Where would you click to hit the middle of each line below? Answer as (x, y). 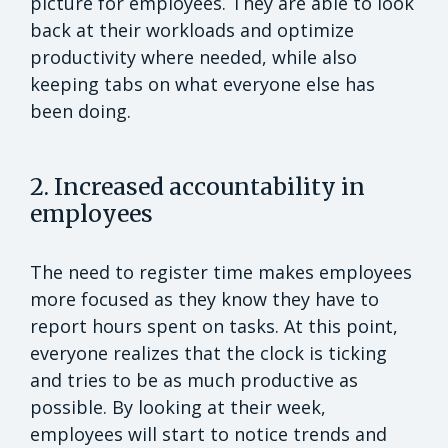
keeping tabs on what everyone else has (202, 84)
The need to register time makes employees (221, 272)
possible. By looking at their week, (178, 407)
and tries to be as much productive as (194, 380)
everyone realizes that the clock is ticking (208, 353)
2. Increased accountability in (197, 187)
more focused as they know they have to (204, 299)
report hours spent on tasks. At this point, (214, 326)
